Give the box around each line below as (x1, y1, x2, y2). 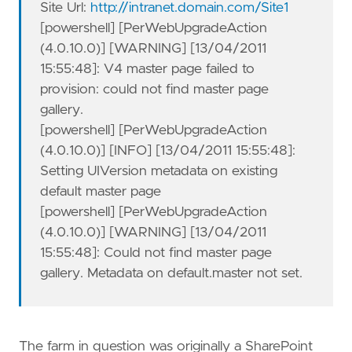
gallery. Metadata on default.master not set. (40, 266, 303, 281)
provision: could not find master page (40, 82, 269, 97)
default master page (40, 185, 162, 200)
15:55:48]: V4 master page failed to (40, 62, 255, 77)
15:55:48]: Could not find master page (40, 246, 273, 261)
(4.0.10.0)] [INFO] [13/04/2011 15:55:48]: (40, 144, 296, 159)
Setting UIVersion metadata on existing (40, 164, 278, 179)
